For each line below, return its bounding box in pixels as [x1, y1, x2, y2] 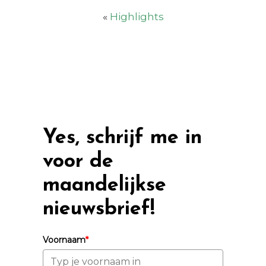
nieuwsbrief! [43, 199, 156, 220]
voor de [43, 151, 114, 173]
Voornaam [43, 235, 86, 246]
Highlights [109, 11, 164, 23]
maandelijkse [43, 175, 167, 197]
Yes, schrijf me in [43, 128, 202, 149]
